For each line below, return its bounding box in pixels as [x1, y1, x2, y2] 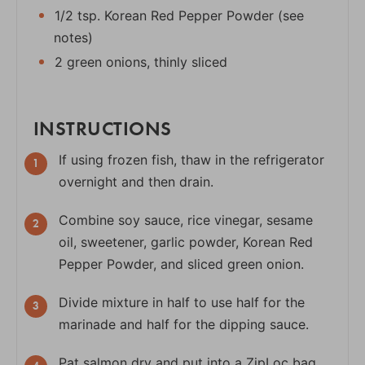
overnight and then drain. [59, 173, 213, 190]
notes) [54, 29, 93, 46]
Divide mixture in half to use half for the [59, 293, 305, 310]
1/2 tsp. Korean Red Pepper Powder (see [51, 7, 304, 24]
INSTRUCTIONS [33, 114, 172, 140]
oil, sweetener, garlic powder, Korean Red [59, 233, 313, 250]
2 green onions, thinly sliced [51, 53, 227, 70]
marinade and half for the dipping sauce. [59, 315, 309, 332]
